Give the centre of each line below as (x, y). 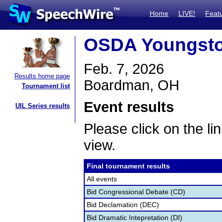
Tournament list (46, 86)
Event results (129, 107)
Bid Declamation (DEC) (123, 205)
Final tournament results (128, 166)
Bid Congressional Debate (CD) (136, 192)
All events (102, 179)
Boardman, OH (132, 85)
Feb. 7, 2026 (124, 69)
